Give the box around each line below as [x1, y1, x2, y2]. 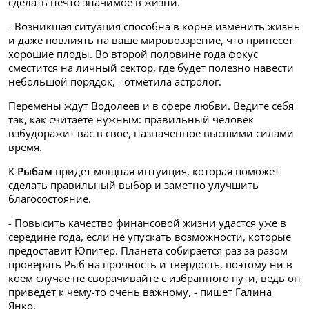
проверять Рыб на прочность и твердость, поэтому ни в [8, 257, 292, 272]
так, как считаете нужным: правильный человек [8, 112, 254, 127]
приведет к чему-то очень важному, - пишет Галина [8, 285, 272, 299]
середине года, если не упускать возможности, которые [8, 230, 291, 244]
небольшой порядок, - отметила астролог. [8, 74, 221, 89]
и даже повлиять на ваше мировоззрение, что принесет [8, 33, 293, 48]
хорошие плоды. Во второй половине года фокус [8, 47, 258, 61]
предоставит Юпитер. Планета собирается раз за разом [8, 243, 288, 258]
